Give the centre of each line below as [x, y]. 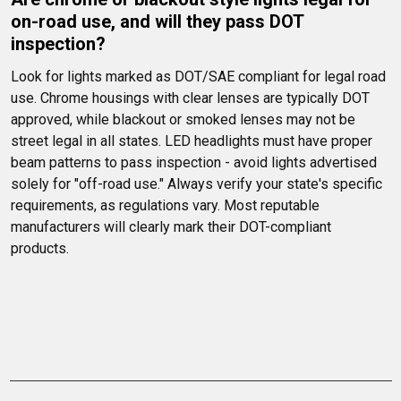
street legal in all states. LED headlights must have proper [193, 141]
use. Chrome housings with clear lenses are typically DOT [192, 98]
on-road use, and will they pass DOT [159, 22]
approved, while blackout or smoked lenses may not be [185, 120]
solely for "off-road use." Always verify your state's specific [198, 184]
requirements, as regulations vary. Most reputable [167, 206]
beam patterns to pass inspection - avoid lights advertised [196, 163]
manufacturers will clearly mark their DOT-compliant [173, 227]
